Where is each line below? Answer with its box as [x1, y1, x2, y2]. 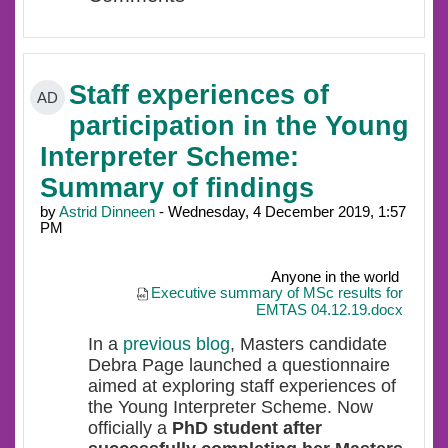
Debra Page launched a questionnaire [88, 355, 390, 376]
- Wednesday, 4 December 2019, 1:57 [155, 204, 406, 221]
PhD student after [172, 418, 322, 439]
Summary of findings [40, 173, 314, 204]
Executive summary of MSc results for [151, 285, 403, 302]
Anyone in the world [271, 269, 399, 286]
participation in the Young [69, 111, 409, 142]
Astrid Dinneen [59, 204, 155, 221]
